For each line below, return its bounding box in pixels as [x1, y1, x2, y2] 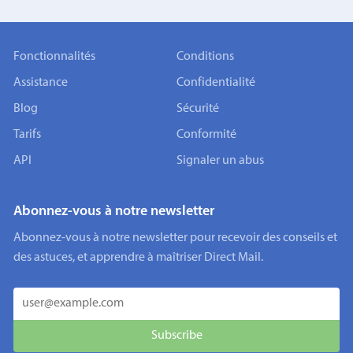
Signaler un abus [176, 154, 264, 167]
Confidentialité [176, 76, 255, 89]
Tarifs [13, 128, 41, 141]
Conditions [176, 50, 234, 63]
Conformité [176, 128, 236, 141]
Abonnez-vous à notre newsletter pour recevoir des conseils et [13, 232, 337, 245]
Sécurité [176, 102, 219, 115]
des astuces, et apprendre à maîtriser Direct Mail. [13, 251, 263, 265]
